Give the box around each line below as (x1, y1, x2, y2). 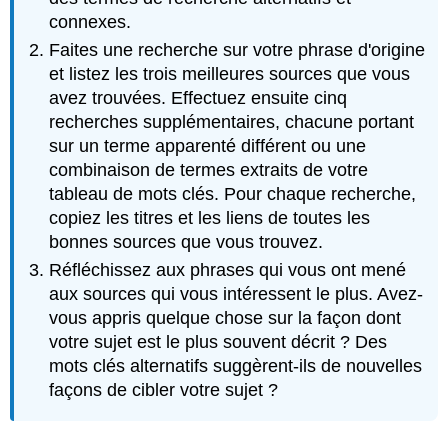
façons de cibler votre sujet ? (49, 380, 279, 401)
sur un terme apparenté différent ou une (49, 135, 367, 156)
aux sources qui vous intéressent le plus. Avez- (49, 284, 424, 305)
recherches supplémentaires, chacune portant (49, 111, 415, 132)
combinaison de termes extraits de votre (49, 159, 369, 180)
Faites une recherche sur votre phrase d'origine (49, 39, 426, 60)
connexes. (49, 11, 132, 32)
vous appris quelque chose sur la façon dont (49, 308, 402, 329)
